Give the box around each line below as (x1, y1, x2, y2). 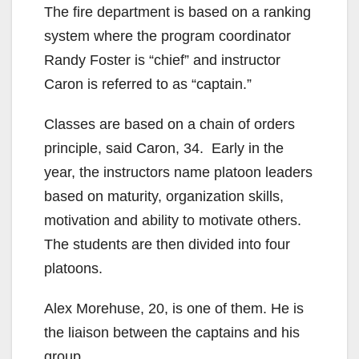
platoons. (44, 260, 103, 277)
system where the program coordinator (44, 28, 291, 45)
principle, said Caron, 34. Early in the (44, 140, 284, 157)
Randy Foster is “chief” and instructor (44, 52, 280, 69)
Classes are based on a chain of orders (44, 116, 295, 133)
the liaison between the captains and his (44, 325, 300, 341)
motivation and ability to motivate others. (44, 212, 301, 229)
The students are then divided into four (44, 236, 290, 253)
